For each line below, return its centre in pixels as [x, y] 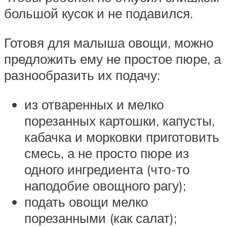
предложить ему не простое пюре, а [112, 59]
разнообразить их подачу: [82, 75]
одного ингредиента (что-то [107, 169]
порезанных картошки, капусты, [120, 120]
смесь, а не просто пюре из [107, 153]
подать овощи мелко [86, 201]
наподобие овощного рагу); [105, 185]
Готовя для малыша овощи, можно [109, 42]
